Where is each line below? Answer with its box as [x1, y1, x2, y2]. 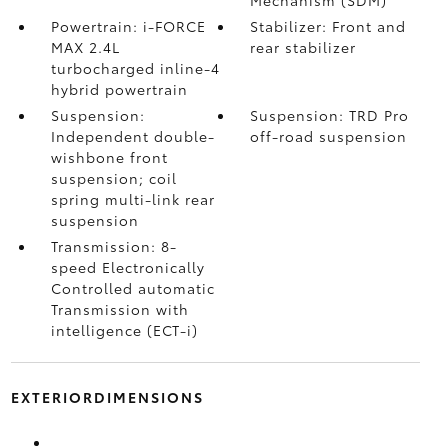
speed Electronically [50, 256, 205, 277]
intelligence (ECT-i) [50, 319, 198, 340]
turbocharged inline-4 [50, 57, 220, 78]
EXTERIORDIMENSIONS [10, 386, 204, 407]
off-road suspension [250, 125, 408, 146]
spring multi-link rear [50, 188, 215, 209]
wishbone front [50, 146, 168, 167]
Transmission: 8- [50, 235, 177, 256]
